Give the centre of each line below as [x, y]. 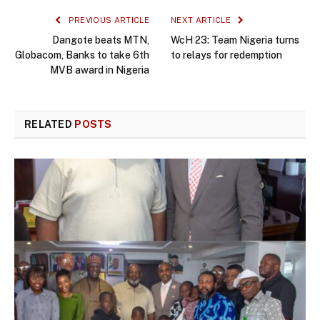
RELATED [50, 125]
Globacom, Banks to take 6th [82, 55]
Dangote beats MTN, [101, 40]
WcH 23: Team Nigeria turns [235, 40]
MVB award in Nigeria [100, 70]
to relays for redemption [226, 55]
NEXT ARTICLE [202, 20]
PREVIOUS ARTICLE [107, 20]
